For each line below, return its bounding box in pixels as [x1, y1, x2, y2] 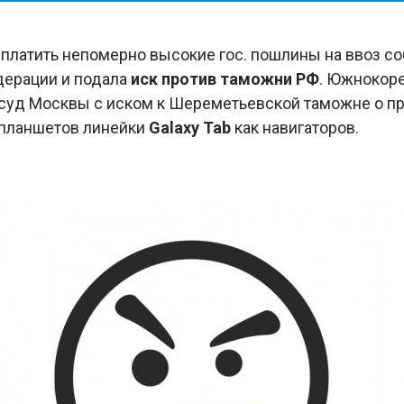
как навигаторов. [234, 118, 359, 137]
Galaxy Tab [144, 118, 234, 137]
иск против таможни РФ [126, 69, 319, 88]
